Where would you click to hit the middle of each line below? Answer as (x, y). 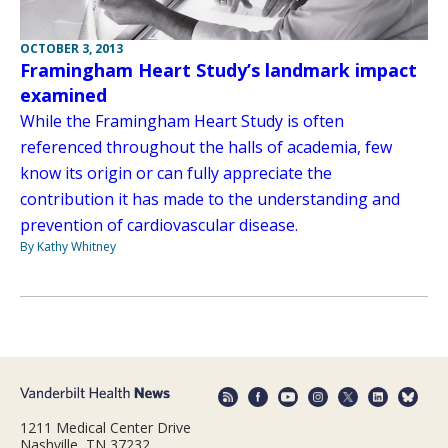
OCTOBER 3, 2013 (71, 49)
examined (63, 95)
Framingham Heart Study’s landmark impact (218, 70)
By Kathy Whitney (68, 247)
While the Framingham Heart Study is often (182, 121)
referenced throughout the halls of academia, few (206, 147)
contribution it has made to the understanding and (210, 199)
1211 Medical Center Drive (105, 427)
